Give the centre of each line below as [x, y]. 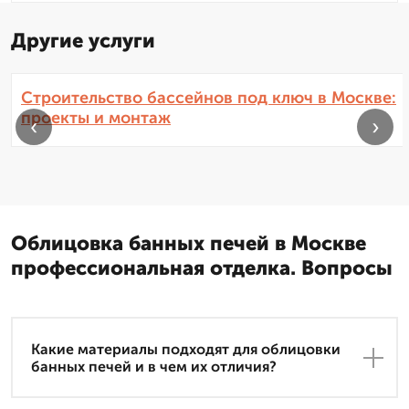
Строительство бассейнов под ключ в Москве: [209, 98]
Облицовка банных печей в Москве [189, 244]
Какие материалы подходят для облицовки [186, 349]
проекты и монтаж [96, 118]
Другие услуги [83, 41]
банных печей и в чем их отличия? [154, 366]
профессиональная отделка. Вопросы [202, 268]
